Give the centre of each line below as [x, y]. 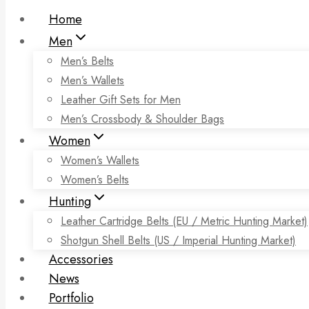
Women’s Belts [95, 180]
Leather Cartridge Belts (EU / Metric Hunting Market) [184, 221]
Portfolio [71, 298]
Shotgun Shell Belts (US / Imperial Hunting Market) [178, 241]
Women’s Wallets [100, 161]
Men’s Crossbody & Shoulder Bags [142, 119]
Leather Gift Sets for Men [121, 100]
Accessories [81, 260]
